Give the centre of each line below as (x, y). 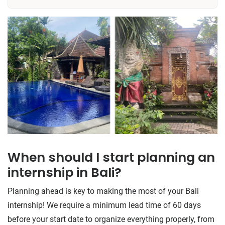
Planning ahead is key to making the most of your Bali (103, 191)
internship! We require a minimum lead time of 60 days (104, 205)
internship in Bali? (65, 173)
